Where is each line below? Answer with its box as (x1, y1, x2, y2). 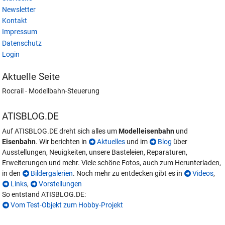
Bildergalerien (31, 169, 73, 178)
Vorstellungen (39, 179, 82, 188)
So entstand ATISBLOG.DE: (2, 190, 86, 199)
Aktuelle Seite (2, 71, 60, 82)
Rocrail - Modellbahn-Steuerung (2, 87, 100, 96)
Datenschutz (2, 39, 42, 48)
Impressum (2, 28, 38, 37)
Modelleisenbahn (119, 127, 175, 136)
